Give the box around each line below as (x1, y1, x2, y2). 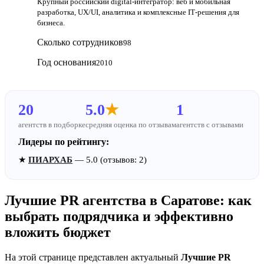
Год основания (37, 57, 96, 67)
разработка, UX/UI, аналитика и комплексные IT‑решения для (37, 7, 239, 16)
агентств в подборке (18, 120, 85, 129)
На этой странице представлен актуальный (5, 252, 181, 262)
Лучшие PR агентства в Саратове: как (5, 192, 252, 208)
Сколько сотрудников (37, 37, 123, 47)
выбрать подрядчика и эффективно (5, 208, 233, 224)
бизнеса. (37, 18, 65, 27)
